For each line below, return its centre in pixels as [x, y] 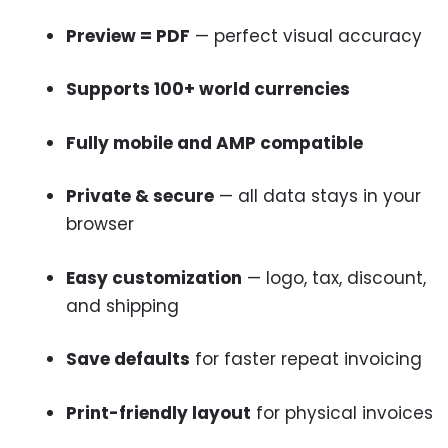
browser [100, 224]
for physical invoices [342, 412]
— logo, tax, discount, [334, 277]
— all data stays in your [317, 196]
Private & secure [140, 196]
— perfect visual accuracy [306, 35]
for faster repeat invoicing [306, 359]
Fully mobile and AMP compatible [214, 142]
